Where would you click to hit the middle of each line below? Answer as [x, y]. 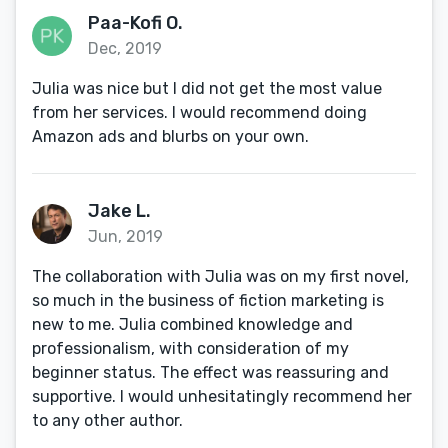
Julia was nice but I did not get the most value [207, 88]
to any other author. [107, 420]
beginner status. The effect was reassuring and [210, 372]
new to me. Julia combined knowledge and [192, 324]
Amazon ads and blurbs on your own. [170, 136]
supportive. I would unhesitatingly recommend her [222, 396]
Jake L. [119, 211]
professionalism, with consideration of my [190, 348]
